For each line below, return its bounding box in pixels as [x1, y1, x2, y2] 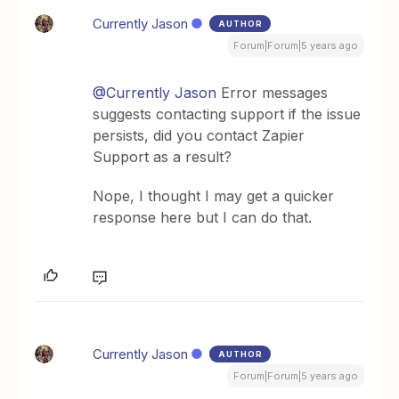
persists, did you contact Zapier [93, 126, 305, 145]
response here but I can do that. [93, 208, 317, 227]
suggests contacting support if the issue [93, 105, 362, 124]
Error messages [216, 84, 329, 102]
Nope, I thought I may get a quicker [93, 187, 335, 206]
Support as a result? [93, 148, 232, 167]
